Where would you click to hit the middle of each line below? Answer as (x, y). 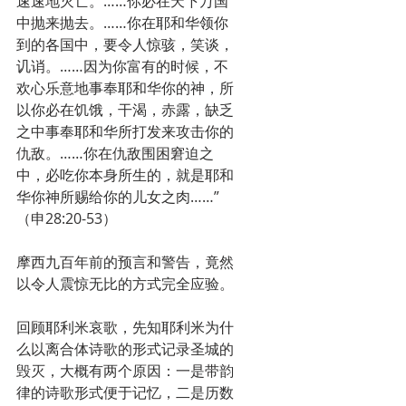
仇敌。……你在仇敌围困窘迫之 (115, 153)
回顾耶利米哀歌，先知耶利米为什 (125, 327)
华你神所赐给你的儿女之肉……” (118, 197)
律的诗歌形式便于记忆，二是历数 (125, 392)
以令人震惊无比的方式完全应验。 (125, 284)
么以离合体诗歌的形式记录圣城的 (125, 349)
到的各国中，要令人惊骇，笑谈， (125, 44)
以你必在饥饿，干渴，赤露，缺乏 (125, 110)
